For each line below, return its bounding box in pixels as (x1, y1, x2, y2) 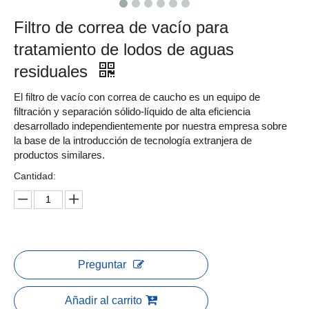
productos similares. (14, 148, 105, 161)
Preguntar (78, 258, 126, 270)
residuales (14, 61, 92, 81)
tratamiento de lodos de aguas (14, 39, 234, 59)
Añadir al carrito (65, 294, 142, 306)
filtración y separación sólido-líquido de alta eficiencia (14, 105, 250, 117)
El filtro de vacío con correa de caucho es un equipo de (14, 90, 260, 103)
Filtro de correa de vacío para (14, 17, 228, 37)
